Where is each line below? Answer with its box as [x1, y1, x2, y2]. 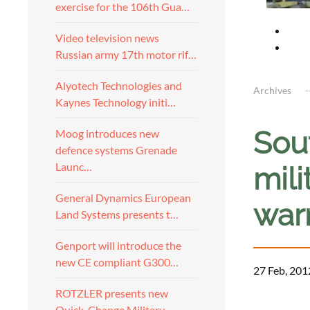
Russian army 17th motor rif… [55, 48, 197, 61]
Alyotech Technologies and [55, 79, 182, 92]
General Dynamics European [55, 191, 191, 204]
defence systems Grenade [55, 143, 177, 156]
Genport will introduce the [55, 239, 181, 252]
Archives [253, 84, 291, 96]
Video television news [55, 31, 159, 44]
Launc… [55, 160, 92, 173]
